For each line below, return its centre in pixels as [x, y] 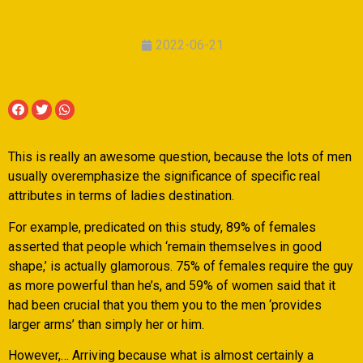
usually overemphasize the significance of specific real [164, 177]
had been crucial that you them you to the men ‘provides [165, 305]
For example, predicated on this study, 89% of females [162, 227]
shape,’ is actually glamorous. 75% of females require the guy [181, 266]
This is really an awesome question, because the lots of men [180, 157]
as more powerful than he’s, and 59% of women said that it [172, 285]
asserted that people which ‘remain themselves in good [165, 246]
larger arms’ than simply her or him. [106, 324]
